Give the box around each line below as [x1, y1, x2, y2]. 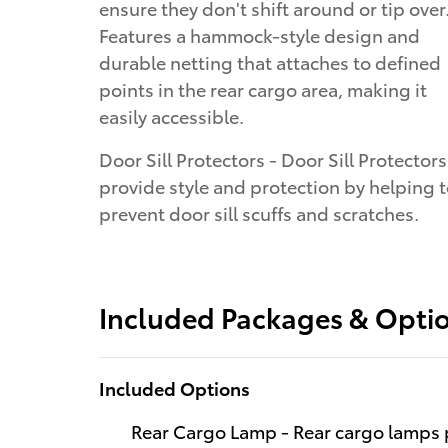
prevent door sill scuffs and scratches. [99, 199, 419, 225]
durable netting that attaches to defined [99, 48, 441, 74]
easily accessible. [99, 102, 244, 128]
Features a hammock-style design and [99, 21, 420, 47]
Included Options [99, 375, 250, 401]
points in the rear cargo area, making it [99, 75, 427, 101]
